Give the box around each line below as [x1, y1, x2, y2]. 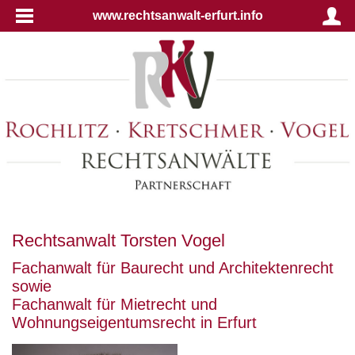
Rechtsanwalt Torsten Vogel [12, 230, 225, 250]
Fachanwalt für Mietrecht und [12, 295, 217, 313]
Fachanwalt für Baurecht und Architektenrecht [12, 258, 334, 277]
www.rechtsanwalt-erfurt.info [92, 9, 263, 22]
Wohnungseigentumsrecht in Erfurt [12, 313, 257, 331]
